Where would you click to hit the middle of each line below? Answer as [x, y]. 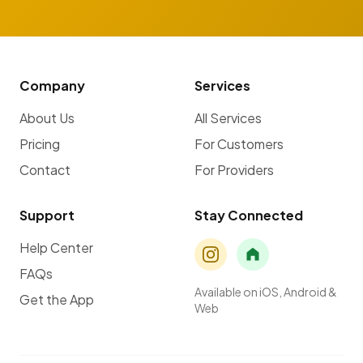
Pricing [40, 144]
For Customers [239, 144]
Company [52, 85]
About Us [47, 118]
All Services [228, 118]
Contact [45, 170]
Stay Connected [249, 215]
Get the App [57, 299]
